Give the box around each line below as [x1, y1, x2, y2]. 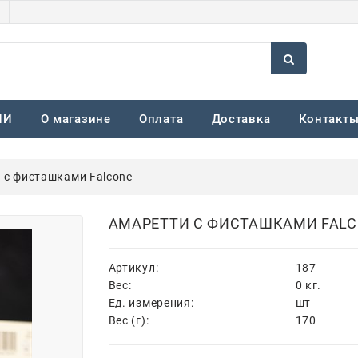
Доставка [211, 111, 271, 126]
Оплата [139, 111, 184, 126]
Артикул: [108, 261, 159, 274]
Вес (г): [108, 313, 149, 327]
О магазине [40, 111, 111, 126]
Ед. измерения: [108, 296, 194, 309]
